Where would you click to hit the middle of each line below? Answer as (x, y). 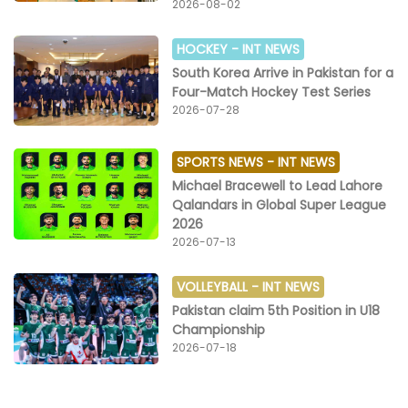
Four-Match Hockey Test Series (272, 92)
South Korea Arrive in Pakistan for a (283, 72)
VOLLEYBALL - (220, 287)
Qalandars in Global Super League (280, 205)
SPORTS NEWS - (228, 163)
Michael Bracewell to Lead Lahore (278, 186)
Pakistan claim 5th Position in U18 (276, 311)
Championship (219, 330)
